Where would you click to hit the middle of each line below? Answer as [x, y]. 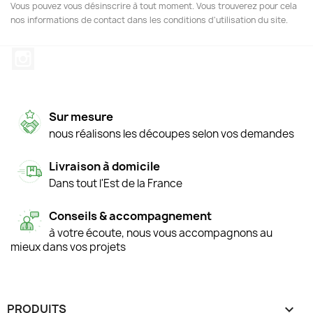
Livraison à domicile [104, 166]
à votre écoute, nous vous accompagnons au [161, 233]
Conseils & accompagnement [130, 216]
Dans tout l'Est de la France [116, 183]
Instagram [62, 54]
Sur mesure [81, 116]
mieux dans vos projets [68, 247]
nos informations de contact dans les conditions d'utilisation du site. [149, 20]
